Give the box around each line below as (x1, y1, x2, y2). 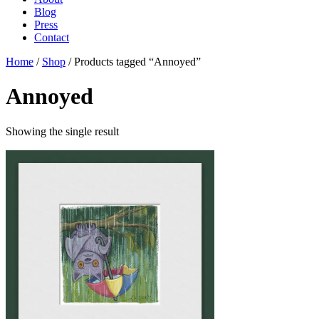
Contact (34, 31, 69, 43)
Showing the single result (6, 125, 119, 137)
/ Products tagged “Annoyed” (66, 56, 201, 68)
